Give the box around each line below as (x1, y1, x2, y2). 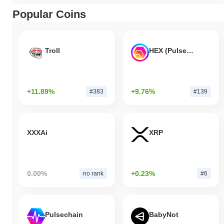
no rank (82, 169, 103, 177)
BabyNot (148, 210, 178, 219)
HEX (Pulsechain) (186, 46, 193, 55)
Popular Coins (12, 7, 86, 20)
